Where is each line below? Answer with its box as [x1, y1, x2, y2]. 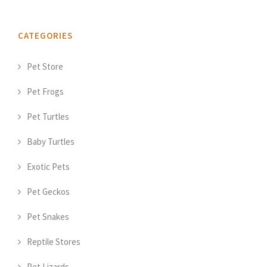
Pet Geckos [27, 185, 70, 197]
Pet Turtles [27, 110, 69, 122]
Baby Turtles [27, 135, 74, 147]
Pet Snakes [27, 210, 69, 222]
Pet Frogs [27, 85, 64, 97]
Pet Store [27, 60, 63, 72]
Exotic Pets [27, 160, 70, 172]
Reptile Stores [27, 235, 80, 247]
